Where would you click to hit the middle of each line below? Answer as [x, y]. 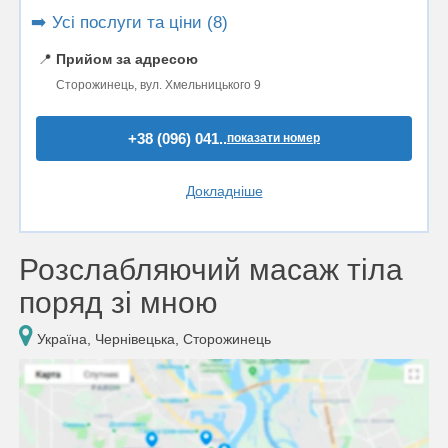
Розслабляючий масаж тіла [211, 269]
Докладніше [224, 191]
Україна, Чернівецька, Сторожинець [152, 339]
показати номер [273, 138]
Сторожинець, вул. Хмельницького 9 [158, 85]
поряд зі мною [118, 302]
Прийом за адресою [127, 59]
